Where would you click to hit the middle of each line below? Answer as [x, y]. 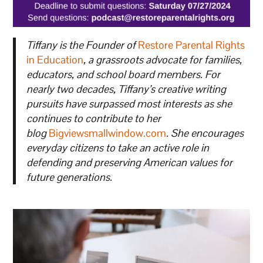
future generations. [69, 177]
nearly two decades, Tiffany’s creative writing [126, 89]
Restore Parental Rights [191, 45]
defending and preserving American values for [129, 163]
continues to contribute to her [93, 119]
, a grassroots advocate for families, [162, 60]
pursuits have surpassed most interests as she [129, 104]
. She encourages [205, 133]
